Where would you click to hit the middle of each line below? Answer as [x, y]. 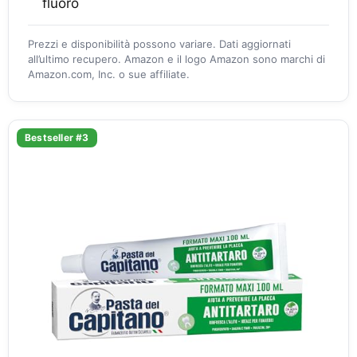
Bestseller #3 [57, 137]
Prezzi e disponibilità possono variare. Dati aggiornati [159, 44]
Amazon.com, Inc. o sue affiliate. [109, 74]
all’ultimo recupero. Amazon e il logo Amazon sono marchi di [177, 59]
